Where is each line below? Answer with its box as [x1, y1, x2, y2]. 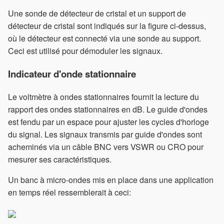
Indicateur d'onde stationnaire [8, 67, 136, 81]
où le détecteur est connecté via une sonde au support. [8, 32, 201, 44]
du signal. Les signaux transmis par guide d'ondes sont [8, 128, 202, 140]
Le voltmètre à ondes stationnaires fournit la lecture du [8, 90, 199, 102]
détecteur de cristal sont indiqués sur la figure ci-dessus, [8, 20, 206, 32]
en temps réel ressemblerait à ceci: [8, 186, 131, 198]
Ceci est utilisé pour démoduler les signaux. [8, 45, 162, 57]
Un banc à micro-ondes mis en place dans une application [8, 173, 213, 185]
